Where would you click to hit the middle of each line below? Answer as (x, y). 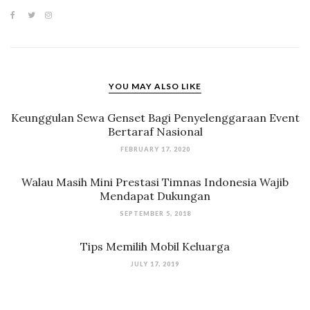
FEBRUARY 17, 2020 (155, 149)
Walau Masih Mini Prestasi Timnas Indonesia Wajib (155, 182)
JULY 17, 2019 (155, 264)
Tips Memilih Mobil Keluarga (155, 247)
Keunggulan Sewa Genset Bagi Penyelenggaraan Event (155, 118)
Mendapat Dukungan (155, 196)
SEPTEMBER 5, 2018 (155, 214)
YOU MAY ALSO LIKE (155, 86)
